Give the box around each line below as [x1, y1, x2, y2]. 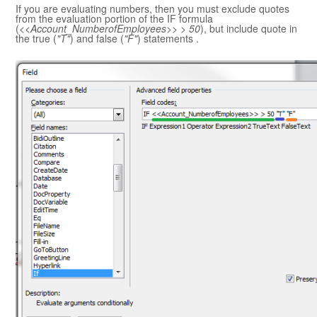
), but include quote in [200, 21, 297, 36]
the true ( [16, 31, 57, 46]
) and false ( [70, 31, 124, 46]
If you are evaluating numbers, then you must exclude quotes [16, 1, 289, 16]
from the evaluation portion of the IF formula [16, 11, 213, 26]
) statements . [137, 31, 199, 46]
